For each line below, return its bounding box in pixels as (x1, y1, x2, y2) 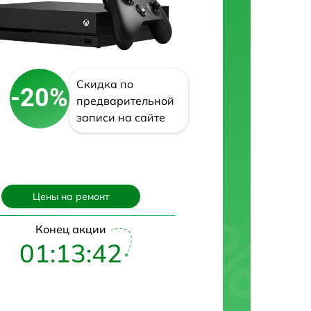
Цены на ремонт (33, 190, 109, 203)
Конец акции (35, 221, 106, 236)
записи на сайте (76, 110, 165, 124)
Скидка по (76, 76, 133, 91)
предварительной (76, 93, 174, 108)
